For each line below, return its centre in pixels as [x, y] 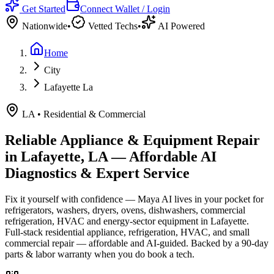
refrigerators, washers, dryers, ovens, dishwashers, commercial [125, 210]
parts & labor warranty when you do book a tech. [100, 254]
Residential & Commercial [94, 114]
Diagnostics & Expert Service [97, 173]
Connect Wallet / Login [125, 9]
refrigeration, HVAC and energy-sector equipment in [108, 221]
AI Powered [180, 26]
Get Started [44, 9]
